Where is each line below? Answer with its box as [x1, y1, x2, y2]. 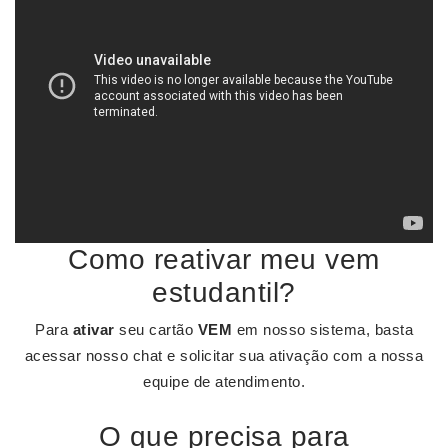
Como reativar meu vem [68, 244, 380, 275]
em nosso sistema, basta [232, 321, 413, 338]
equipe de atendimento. [143, 373, 305, 390]
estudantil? [152, 277, 296, 308]
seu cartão [114, 321, 198, 338]
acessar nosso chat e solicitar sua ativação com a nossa [24, 347, 424, 364]
